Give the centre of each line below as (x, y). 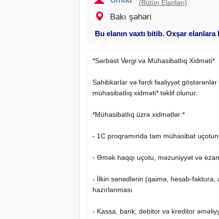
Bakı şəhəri (131, 17)
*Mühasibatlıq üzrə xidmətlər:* (139, 114)
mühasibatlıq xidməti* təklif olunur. (145, 93)
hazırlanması (112, 189)
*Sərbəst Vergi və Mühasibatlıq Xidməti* (153, 60)
